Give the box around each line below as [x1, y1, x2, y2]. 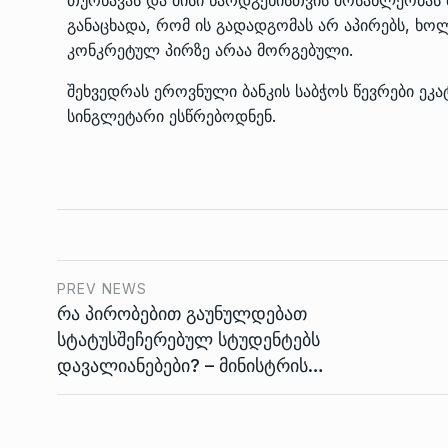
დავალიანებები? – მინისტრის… [57, 354, 324, 376]
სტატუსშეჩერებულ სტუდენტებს [57, 328, 320, 350]
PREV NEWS [57, 279, 147, 297]
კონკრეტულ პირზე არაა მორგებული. [67, 39, 353, 60]
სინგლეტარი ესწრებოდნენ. [67, 105, 276, 126]
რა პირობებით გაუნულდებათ [57, 302, 307, 324]
